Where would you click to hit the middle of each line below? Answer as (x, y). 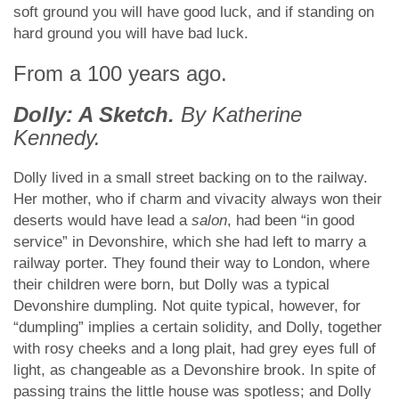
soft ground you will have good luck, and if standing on (194, 12)
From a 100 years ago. (120, 73)
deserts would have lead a (102, 220)
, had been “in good (291, 220)
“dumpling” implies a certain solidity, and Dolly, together (198, 327)
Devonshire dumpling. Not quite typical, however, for (187, 306)
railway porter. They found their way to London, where (191, 263)
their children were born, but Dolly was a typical (171, 285)
